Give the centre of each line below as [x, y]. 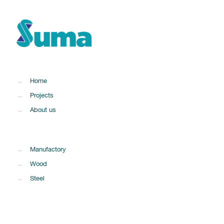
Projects [42, 96]
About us [43, 110]
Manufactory [48, 150]
